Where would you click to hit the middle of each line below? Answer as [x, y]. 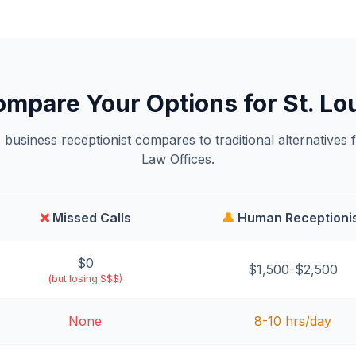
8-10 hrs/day [293, 321]
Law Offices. [178, 159]
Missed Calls [90, 218]
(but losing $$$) [85, 279]
